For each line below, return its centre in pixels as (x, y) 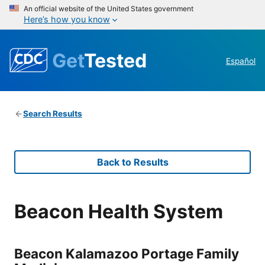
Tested (115, 60)
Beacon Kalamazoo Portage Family (127, 253)
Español (241, 61)
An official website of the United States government (109, 9)
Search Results (52, 114)
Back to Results (132, 162)
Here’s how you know (67, 19)
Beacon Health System (119, 211)
